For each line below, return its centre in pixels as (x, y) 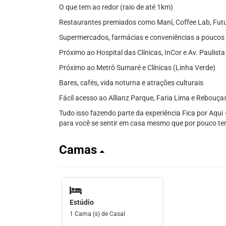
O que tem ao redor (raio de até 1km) (116, 7)
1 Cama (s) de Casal (97, 214)
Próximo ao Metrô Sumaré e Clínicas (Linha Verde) (137, 68)
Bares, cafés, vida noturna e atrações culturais (131, 83)
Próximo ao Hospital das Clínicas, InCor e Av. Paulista (142, 52)
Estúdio (82, 202)
